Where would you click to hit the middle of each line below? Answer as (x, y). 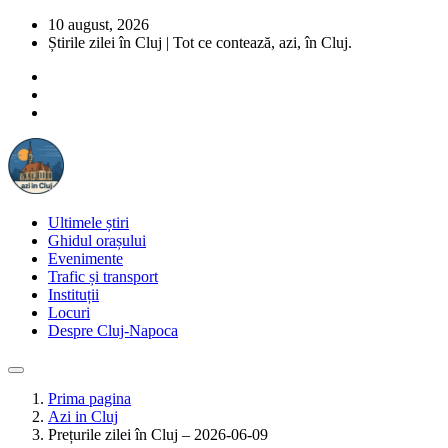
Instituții (73, 294)
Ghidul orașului (97, 240)
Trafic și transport (103, 276)
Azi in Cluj (83, 416)
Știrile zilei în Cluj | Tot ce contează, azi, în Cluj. (200, 42)
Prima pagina (89, 398)
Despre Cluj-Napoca (113, 330)
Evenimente (85, 258)
